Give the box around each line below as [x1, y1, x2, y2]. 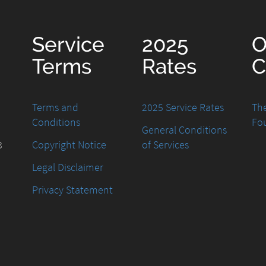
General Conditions [142, 123, 227, 137]
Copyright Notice [32, 138, 106, 152]
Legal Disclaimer [32, 160, 103, 175]
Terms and [32, 100, 78, 115]
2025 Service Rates [142, 100, 224, 115]
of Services [142, 138, 189, 152]
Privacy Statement [32, 183, 113, 197]
